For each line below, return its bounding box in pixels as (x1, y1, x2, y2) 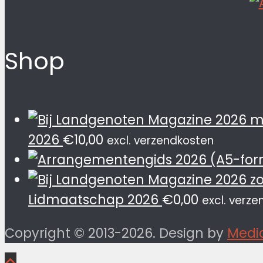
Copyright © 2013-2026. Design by (5, 223, 227, 242)
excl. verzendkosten (107, 133, 214, 149)
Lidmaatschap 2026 (28, 190, 159, 210)
